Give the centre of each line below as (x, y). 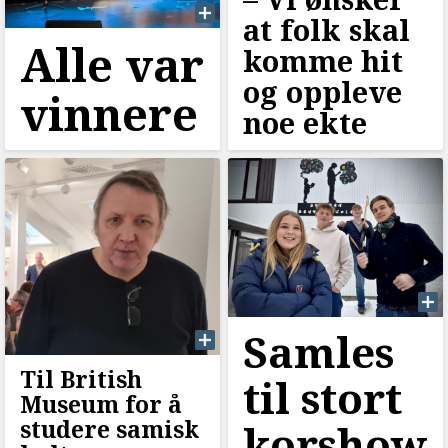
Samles (318, 352)
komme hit (322, 61)
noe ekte (304, 123)
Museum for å (101, 404)
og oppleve (322, 92)
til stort (322, 398)
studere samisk (109, 429)
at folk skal (326, 30)
